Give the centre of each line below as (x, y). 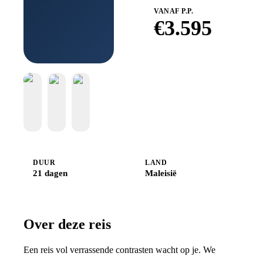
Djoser (188, 88)
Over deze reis (67, 225)
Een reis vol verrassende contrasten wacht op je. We (119, 250)
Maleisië (161, 173)
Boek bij (188, 78)
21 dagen (50, 173)
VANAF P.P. (173, 11)
